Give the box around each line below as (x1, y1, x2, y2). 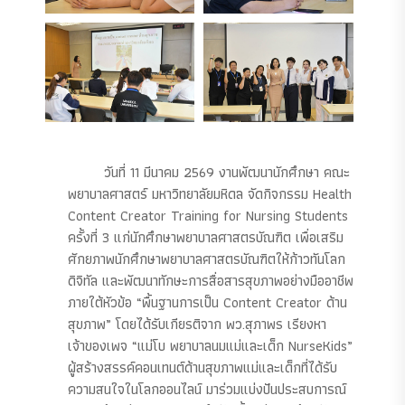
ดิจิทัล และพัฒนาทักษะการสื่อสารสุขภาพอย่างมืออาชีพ (68, 269, 353, 293)
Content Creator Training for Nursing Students (68, 204, 348, 228)
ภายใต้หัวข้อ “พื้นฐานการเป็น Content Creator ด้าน (68, 291, 347, 315)
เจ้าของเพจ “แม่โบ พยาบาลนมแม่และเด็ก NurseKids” (68, 334, 353, 358)
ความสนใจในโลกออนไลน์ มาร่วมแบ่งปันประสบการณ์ (68, 378, 346, 401)
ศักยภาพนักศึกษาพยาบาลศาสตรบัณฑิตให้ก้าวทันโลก (68, 248, 345, 271)
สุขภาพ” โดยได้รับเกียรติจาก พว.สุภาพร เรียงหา (68, 313, 326, 336)
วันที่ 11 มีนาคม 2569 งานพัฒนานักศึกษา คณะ (104, 161, 350, 184)
